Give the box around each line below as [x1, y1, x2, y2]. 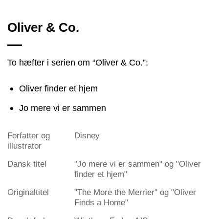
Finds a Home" [74, 197, 128, 207]
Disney [74, 131, 100, 140]
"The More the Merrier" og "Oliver [74, 187, 196, 197]
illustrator [7, 141, 42, 151]
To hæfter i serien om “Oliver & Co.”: [7, 57, 148, 67]
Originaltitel [7, 187, 49, 197]
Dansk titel [7, 159, 46, 169]
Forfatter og [7, 131, 50, 140]
